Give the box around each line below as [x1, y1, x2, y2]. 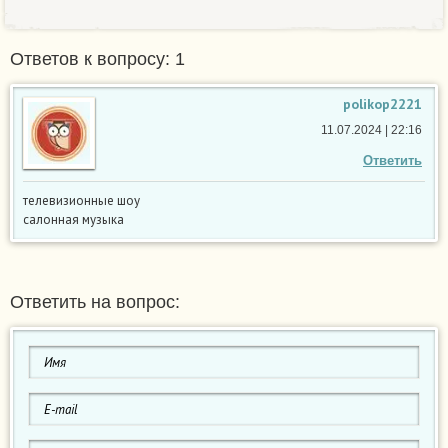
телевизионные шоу [23, 192, 140, 210]
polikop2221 [343, 95, 422, 114]
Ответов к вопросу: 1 [10, 49, 185, 70]
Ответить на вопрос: [10, 292, 180, 313]
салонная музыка [23, 211, 124, 229]
